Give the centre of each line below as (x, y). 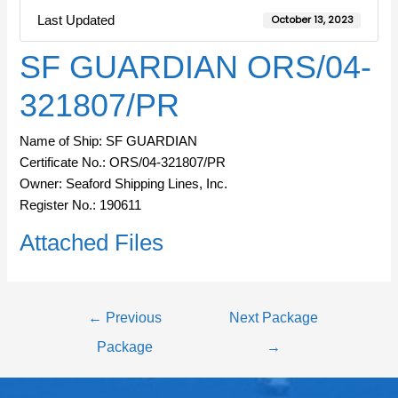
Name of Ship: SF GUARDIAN (109, 142)
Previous (131, 318)
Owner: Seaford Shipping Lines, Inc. (124, 184)
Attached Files (92, 243)
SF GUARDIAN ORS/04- (196, 68)
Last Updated (76, 20)
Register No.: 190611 (81, 206)
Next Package (273, 318)
